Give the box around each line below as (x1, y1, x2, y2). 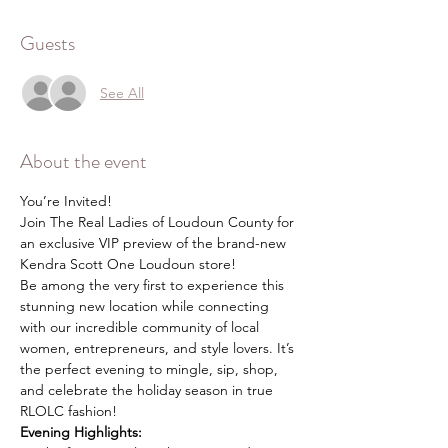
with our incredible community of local (20, 318, 263, 336)
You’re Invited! (20, 192, 112, 210)
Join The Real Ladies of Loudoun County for (20, 213, 298, 231)
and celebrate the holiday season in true (20, 381, 277, 399)
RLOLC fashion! (20, 402, 117, 420)
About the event (20, 147, 147, 176)
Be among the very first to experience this (20, 276, 288, 294)
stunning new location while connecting (20, 297, 273, 315)
